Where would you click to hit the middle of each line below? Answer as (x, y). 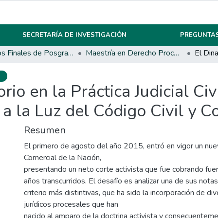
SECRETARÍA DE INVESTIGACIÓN (75, 35)
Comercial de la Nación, (63, 158)
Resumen (45, 130)
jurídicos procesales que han (71, 205)
